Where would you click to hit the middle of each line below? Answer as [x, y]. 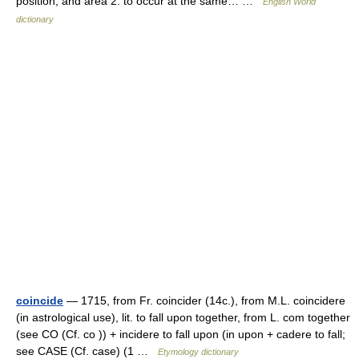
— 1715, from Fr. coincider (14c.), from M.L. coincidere [204, 301]
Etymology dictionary [198, 352]
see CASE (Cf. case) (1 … [87, 351]
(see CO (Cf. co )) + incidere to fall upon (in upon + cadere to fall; [181, 334]
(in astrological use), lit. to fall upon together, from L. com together [183, 317]
